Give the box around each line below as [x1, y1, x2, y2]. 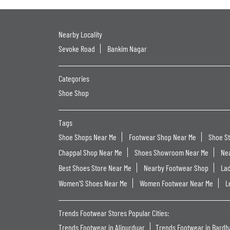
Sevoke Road [59, 43, 95, 53]
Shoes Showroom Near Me [135, 147, 208, 157]
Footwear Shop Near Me [129, 131, 196, 142]
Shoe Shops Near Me [59, 131, 117, 142]
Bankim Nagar [107, 43, 147, 53]
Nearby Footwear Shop [144, 162, 208, 172]
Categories [59, 73, 89, 83]
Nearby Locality [59, 29, 102, 39]
